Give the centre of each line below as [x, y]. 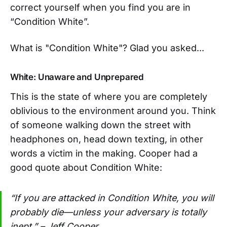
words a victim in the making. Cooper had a [104, 153]
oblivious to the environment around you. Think [113, 110]
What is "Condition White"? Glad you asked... [107, 48]
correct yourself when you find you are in [100, 7]
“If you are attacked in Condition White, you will [112, 198]
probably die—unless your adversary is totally [108, 212]
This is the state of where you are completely [109, 96]
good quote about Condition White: [86, 167]
